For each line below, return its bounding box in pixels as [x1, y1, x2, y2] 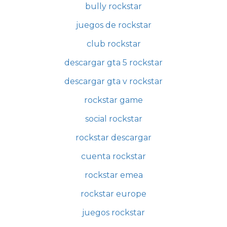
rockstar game [84, 95, 143, 105]
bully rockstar [85, 1, 142, 11]
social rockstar [85, 113, 142, 124]
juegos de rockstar [75, 20, 152, 30]
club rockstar [86, 39, 141, 49]
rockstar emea [84, 170, 143, 180]
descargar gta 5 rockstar [64, 57, 163, 67]
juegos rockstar [82, 207, 145, 217]
